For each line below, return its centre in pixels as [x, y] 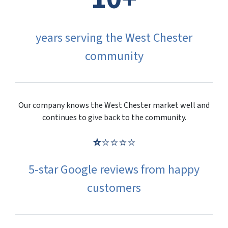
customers [114, 188]
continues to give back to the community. [114, 118]
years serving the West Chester [114, 38]
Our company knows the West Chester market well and [114, 106]
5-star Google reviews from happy [114, 170]
